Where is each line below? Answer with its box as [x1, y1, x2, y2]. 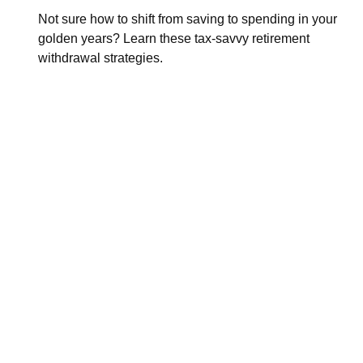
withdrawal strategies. [37, 51, 163, 66]
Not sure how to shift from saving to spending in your [37, 12, 337, 27]
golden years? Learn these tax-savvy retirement [37, 32, 310, 46]
